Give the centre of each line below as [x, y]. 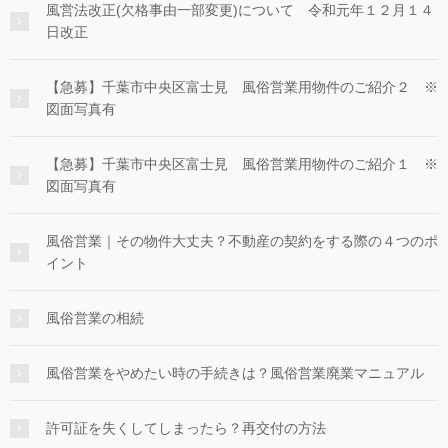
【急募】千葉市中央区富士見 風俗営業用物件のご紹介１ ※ [242, 164]
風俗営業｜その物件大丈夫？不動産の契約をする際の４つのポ [242, 241]
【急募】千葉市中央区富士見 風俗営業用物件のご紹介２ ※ [242, 87]
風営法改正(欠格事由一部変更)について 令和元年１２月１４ [240, 10]
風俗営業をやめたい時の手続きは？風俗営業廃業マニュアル [235, 373]
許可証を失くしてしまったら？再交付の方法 [186, 428]
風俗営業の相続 [95, 318]
